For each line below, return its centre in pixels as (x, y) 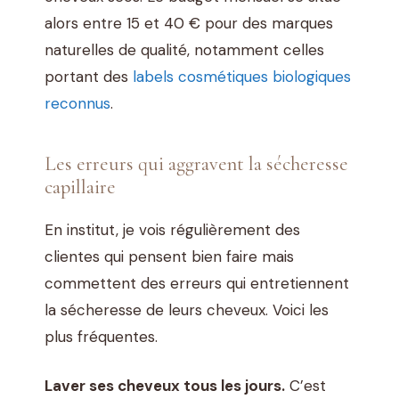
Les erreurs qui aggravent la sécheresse (196, 163)
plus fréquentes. (101, 336)
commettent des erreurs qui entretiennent (197, 283)
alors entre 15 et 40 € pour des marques (189, 23)
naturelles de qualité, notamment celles (184, 49)
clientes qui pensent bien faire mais (169, 256)
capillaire (80, 186)
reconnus (77, 103)
